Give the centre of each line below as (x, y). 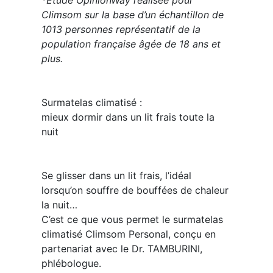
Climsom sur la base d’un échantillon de (132, 15)
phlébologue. (71, 263)
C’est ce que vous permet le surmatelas (132, 219)
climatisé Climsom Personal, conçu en (128, 234)
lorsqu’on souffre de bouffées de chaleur (135, 190)
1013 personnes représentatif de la (121, 29)
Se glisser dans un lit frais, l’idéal (116, 175)
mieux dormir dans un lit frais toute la (128, 117)
